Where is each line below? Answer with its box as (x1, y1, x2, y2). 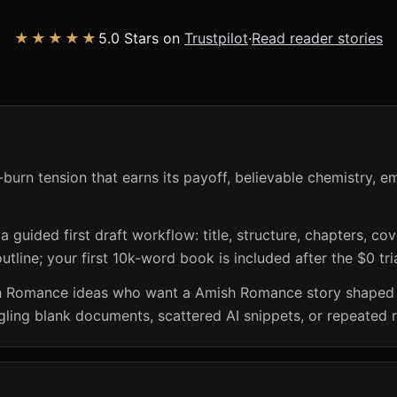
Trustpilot (184, 29, 248, 48)
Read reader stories (252, 29, 383, 48)
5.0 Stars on (98, 29, 184, 48)
